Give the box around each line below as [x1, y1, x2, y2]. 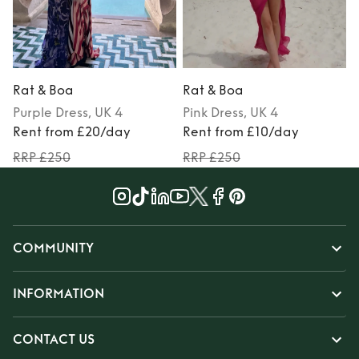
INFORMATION [13, 286, 104, 302]
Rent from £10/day [183, 124, 299, 140]
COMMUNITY [13, 240, 94, 256]
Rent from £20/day [13, 124, 131, 140]
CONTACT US [13, 332, 95, 348]
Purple [13, 105, 52, 121]
